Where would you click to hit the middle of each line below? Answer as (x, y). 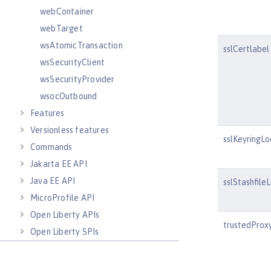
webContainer (67, 11)
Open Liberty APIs (65, 215)
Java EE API (53, 181)
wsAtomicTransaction (81, 45)
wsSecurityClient (73, 62)
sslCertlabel (246, 49)
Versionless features (70, 130)
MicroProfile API (63, 198)
